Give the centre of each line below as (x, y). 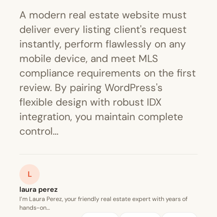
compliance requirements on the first (108, 73)
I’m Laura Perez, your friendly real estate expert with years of (103, 199)
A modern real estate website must (103, 15)
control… (39, 132)
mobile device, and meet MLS (89, 59)
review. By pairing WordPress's (91, 88)
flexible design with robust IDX (91, 102)
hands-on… (35, 208)
